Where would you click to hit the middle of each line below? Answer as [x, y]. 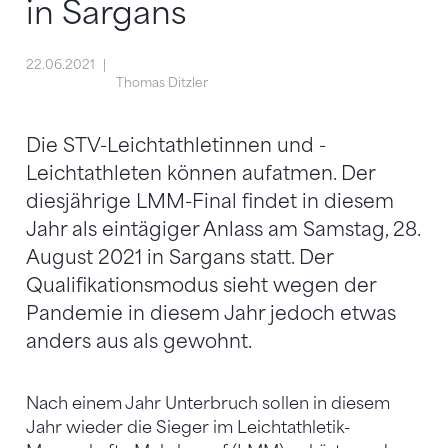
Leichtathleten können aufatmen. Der [200, 174]
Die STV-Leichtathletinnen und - [176, 146]
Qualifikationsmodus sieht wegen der [201, 286]
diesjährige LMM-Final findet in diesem [210, 202]
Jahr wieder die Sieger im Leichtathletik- [188, 427]
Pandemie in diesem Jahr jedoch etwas [211, 314]
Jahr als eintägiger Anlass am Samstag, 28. [223, 230]
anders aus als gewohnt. [139, 342]
